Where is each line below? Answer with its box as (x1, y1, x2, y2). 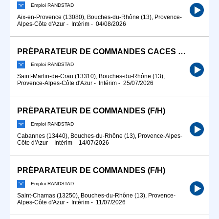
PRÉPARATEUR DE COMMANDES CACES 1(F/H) (178, 47, 186, 56)
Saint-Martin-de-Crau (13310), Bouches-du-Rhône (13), (17, 73, 165, 80)
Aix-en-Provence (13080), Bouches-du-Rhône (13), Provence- (17, 13, 182, 21)
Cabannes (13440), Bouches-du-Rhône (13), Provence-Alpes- (17, 132, 182, 139)
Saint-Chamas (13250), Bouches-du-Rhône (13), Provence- (17, 192, 175, 199)
